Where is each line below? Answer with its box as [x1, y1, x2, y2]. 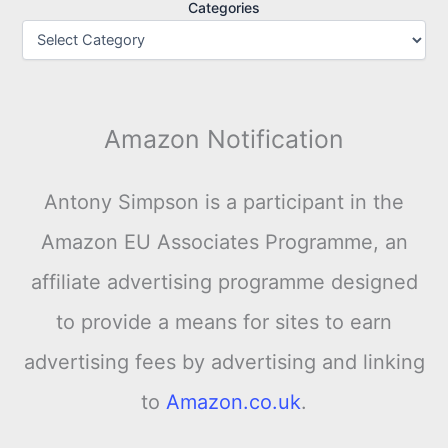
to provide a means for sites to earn [56, 310, 392, 335]
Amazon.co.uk [166, 390, 301, 415]
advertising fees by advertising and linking [23, 350, 425, 375]
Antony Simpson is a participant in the [44, 190, 404, 215]
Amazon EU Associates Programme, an [40, 230, 408, 255]
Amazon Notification [104, 123, 344, 154]
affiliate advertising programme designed [30, 270, 418, 295]
